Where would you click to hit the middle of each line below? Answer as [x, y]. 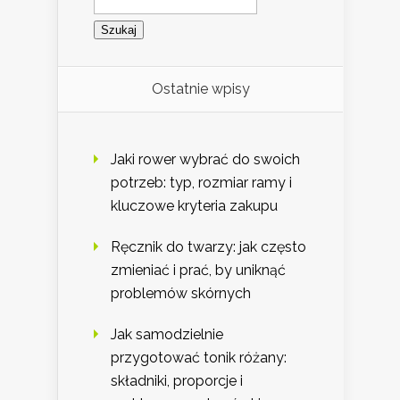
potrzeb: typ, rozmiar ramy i [201, 182]
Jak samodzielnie [167, 334]
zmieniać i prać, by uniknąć [198, 270]
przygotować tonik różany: [199, 357]
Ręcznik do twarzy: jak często [208, 246]
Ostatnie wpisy [200, 88]
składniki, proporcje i [177, 380]
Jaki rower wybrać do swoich [205, 159]
